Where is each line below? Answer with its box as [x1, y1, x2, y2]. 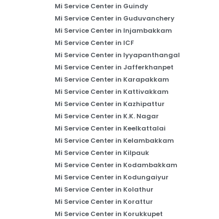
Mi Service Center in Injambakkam [55, 25, 172, 35]
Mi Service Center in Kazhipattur [55, 99, 165, 109]
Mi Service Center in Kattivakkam [55, 87, 169, 96]
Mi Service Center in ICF [55, 38, 134, 47]
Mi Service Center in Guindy [55, 1, 148, 11]
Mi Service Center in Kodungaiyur [55, 172, 169, 182]
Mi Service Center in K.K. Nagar [55, 111, 159, 121]
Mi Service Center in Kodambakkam [55, 160, 177, 170]
